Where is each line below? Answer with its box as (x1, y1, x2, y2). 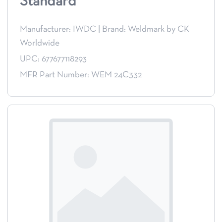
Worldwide (20, 39, 59, 48)
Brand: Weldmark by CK (102, 25, 189, 34)
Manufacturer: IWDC (20, 25, 96, 34)
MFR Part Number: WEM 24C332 (20, 71, 142, 80)
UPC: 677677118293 (20, 55, 87, 64)
